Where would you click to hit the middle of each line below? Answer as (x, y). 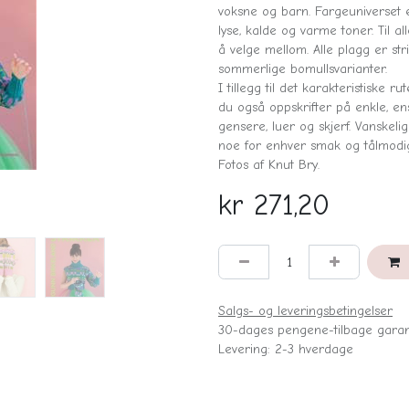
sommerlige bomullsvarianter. (303, 69)
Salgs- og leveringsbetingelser (305, 310)
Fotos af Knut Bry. (269, 165)
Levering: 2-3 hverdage (286, 349)
